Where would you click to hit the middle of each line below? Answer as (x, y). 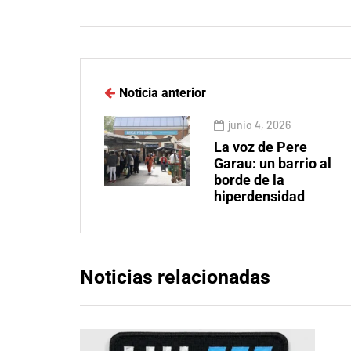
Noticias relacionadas (175, 277)
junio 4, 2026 (259, 125)
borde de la (249, 180)
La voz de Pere (261, 147)
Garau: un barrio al (273, 164)
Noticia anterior (163, 93)
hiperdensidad (259, 197)
